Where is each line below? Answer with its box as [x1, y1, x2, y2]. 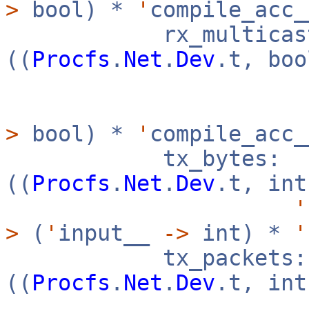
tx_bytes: [6, 146, 281, 171]
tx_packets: [6, 246, 307, 270]
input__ [58, 221, 163, 246]
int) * [189, 221, 294, 246]
